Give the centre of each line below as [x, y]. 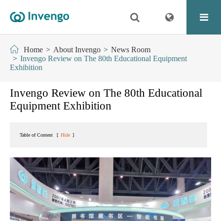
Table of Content [36, 135]
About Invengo [77, 50]
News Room [131, 50]
